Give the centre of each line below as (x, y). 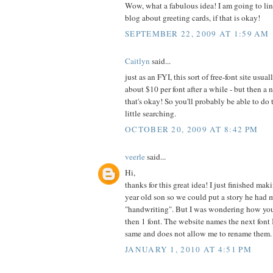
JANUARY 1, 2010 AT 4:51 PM (188, 249)
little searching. (151, 114)
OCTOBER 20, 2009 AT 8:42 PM (192, 129)
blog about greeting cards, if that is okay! (193, 18)
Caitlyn (137, 61)
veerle (135, 156)
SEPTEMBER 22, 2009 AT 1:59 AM (197, 33)
